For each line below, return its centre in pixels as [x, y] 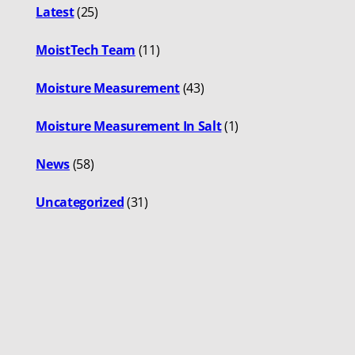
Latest [55, 11]
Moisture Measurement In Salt [129, 126]
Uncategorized [80, 202]
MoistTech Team [86, 50]
